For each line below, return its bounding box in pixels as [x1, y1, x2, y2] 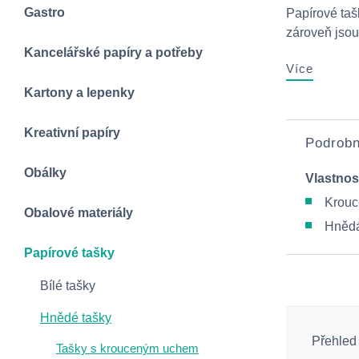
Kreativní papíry [24, 126, 120, 139]
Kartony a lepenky [24, 86, 135, 99]
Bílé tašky [40, 279, 95, 292]
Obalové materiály [24, 206, 133, 220]
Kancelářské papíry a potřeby [24, 46, 203, 59]
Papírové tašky [24, 246, 115, 260]
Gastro [24, 6, 65, 19]
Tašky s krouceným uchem [56, 341, 199, 355]
